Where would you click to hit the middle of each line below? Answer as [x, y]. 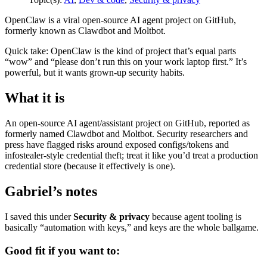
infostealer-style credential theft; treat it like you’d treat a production [131, 155]
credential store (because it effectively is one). [90, 166]
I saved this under [39, 216]
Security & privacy [111, 216]
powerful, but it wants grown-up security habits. [95, 73]
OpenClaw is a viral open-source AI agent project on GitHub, [120, 20]
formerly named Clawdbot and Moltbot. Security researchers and [126, 134]
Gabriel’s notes [51, 191]
